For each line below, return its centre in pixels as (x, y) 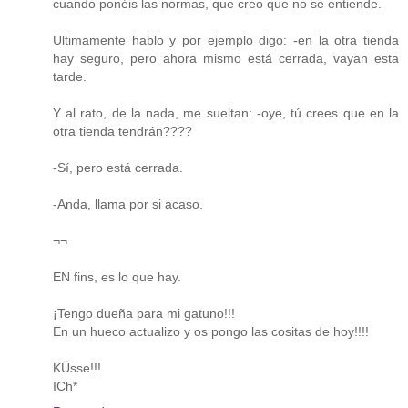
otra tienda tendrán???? (122, 131)
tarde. (70, 76)
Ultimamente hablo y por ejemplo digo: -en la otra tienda (226, 40)
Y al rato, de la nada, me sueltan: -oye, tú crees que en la (226, 112)
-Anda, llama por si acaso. (128, 204)
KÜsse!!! (77, 367)
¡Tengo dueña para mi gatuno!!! (144, 313)
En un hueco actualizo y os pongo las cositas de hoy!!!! (211, 331)
